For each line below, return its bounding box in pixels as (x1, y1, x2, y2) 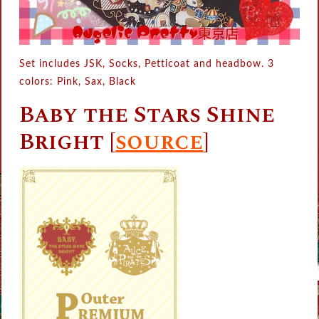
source (115, 125, 204, 160)
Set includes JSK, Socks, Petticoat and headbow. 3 (19, 59, 275, 70)
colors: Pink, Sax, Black (19, 77, 137, 88)
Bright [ (19, 125, 116, 160)
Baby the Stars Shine (19, 98, 276, 133)
